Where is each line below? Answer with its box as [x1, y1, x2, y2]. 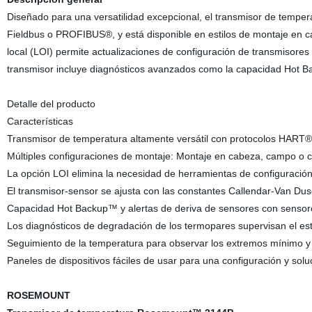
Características [6, 116, 73, 127]
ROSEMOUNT [6, 290, 70, 301]
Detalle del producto [6, 98, 95, 109]
